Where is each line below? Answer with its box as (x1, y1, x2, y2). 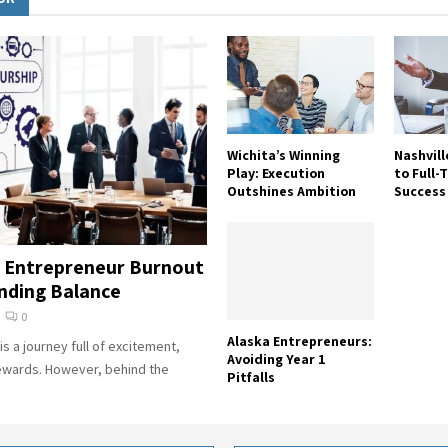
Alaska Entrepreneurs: (226, 331, 372, 350)
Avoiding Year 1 (226, 349, 326, 368)
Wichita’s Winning (226, 145, 340, 164)
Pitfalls (226, 367, 275, 386)
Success (393, 181, 446, 200)
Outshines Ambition (226, 181, 356, 200)
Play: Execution (226, 163, 325, 182)
